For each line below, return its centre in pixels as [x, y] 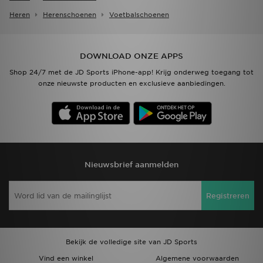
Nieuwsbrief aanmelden [131, 165]
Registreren [228, 195]
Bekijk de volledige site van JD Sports [131, 242]
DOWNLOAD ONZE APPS [131, 56]
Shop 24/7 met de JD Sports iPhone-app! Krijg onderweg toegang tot [131, 73]
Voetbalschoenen [139, 15]
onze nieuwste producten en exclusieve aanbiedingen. [131, 84]
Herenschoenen [70, 15]
